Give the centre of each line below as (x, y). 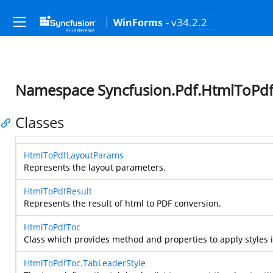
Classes (40, 122)
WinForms (138, 23)
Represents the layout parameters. (95, 167)
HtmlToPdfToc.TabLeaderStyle (85, 263)
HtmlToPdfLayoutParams (74, 155)
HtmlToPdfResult (58, 191)
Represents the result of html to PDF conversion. (122, 203)
